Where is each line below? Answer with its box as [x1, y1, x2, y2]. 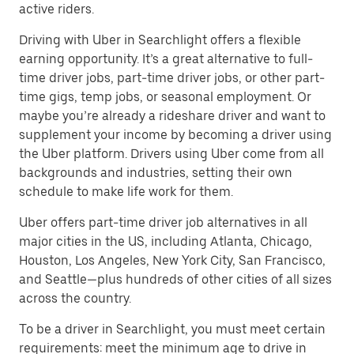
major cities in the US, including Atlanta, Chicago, [19, 234, 312, 249]
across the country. [19, 291, 131, 306]
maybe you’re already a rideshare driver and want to [19, 108, 326, 123]
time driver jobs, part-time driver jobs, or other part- [19, 70, 325, 85]
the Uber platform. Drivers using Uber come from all [19, 146, 324, 161]
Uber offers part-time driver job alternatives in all [19, 215, 307, 230]
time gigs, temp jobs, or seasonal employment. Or [19, 89, 311, 104]
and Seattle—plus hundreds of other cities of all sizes [19, 272, 332, 287]
